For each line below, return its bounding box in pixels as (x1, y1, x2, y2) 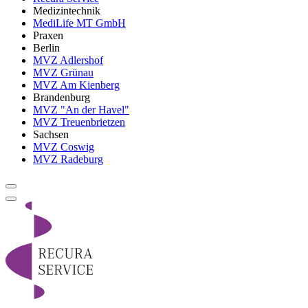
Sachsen (33, 129, 69, 140)
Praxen (33, 30, 63, 41)
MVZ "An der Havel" (33, 104, 129, 115)
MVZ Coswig (33, 141, 94, 153)
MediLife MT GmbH (33, 17, 126, 29)
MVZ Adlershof (33, 54, 103, 66)
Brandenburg (33, 91, 90, 103)
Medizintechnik (33, 5, 100, 16)
